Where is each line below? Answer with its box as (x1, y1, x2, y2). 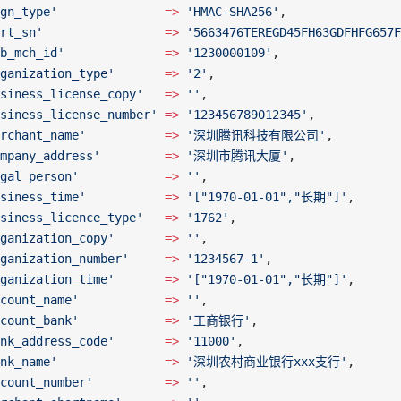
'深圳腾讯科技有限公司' (179, 128, 326, 142)
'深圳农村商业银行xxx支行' (179, 354, 347, 369)
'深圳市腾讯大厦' (179, 149, 288, 163)
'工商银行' (179, 313, 251, 328)
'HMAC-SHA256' (179, 4, 279, 19)
